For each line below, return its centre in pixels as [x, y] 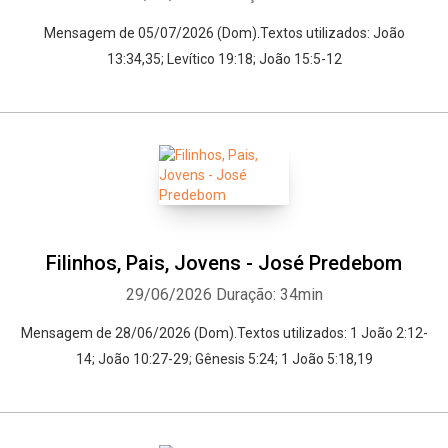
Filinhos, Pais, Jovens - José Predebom [224, 263]
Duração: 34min [269, 294]
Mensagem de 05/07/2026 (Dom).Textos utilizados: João [224, 33]
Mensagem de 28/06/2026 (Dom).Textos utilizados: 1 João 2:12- [224, 333]
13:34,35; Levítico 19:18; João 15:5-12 [224, 59]
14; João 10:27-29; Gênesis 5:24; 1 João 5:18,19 [224, 359]
